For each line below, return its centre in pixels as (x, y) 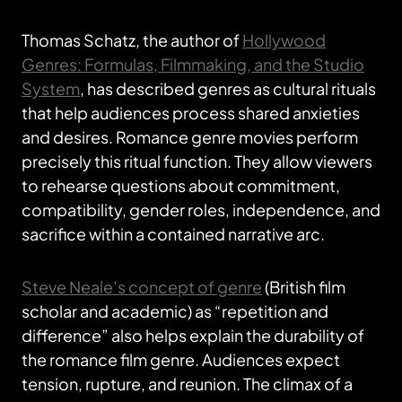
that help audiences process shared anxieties (191, 113)
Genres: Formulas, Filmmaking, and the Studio (193, 64)
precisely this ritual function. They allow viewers (197, 161)
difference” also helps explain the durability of (193, 335)
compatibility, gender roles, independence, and (201, 210)
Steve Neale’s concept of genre (142, 287)
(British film (304, 287)
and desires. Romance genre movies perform (190, 137)
